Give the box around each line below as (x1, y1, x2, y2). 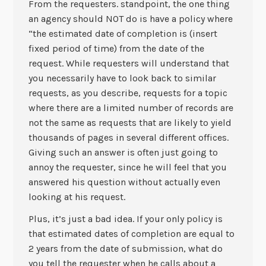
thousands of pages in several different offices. (28, 131, 229, 143)
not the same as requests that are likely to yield (28, 116, 232, 128)
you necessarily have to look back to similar (28, 72, 216, 84)
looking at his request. (28, 191, 125, 202)
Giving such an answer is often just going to (28, 146, 218, 158)
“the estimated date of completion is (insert (28, 27, 217, 39)
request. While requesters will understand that (28, 57, 229, 69)
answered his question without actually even (28, 176, 220, 188)
